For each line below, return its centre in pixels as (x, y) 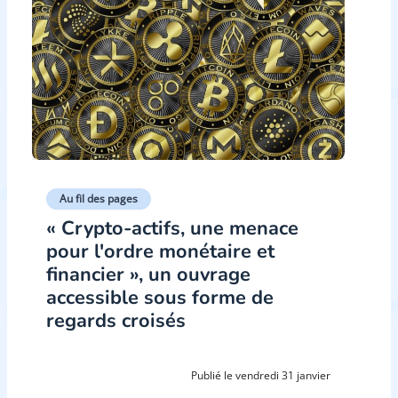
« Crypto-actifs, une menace (172, 229)
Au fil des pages (99, 199)
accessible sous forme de (160, 298)
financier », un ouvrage (148, 275)
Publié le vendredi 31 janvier (261, 375)
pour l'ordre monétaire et (160, 252)
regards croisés (116, 321)
